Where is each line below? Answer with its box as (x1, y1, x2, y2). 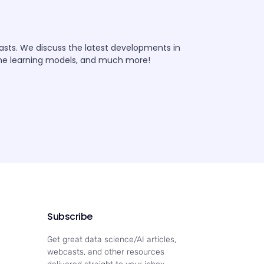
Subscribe (47, 209, 93, 223)
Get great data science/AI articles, (47, 234, 176, 245)
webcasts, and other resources (47, 246, 164, 257)
